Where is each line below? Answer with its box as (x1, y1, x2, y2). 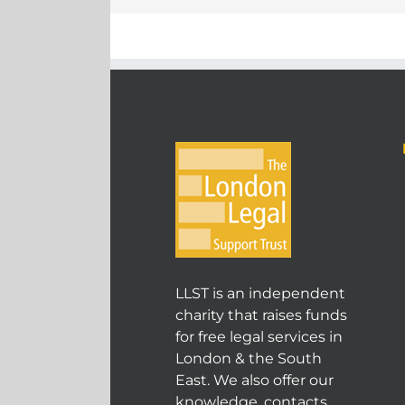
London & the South (174, 349, 322, 367)
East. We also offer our (174, 371, 334, 389)
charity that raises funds (174, 306, 347, 324)
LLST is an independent (174, 284, 345, 302)
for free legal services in (174, 327, 343, 345)
